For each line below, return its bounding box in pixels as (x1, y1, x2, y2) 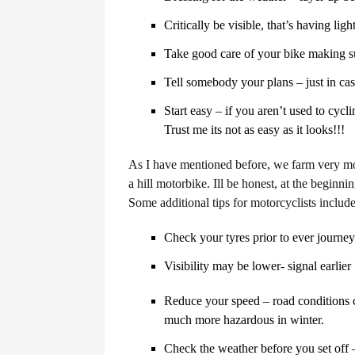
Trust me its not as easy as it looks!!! (164, 123, 345, 136)
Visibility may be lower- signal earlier (164, 259, 351, 273)
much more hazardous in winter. (164, 313, 324, 326)
